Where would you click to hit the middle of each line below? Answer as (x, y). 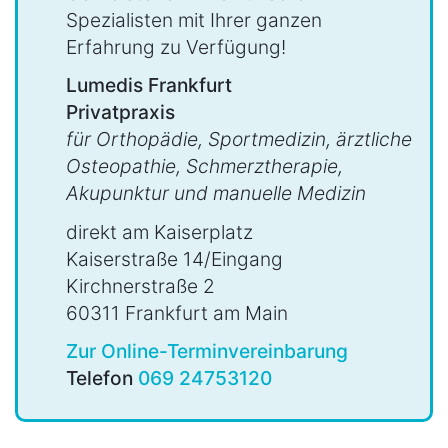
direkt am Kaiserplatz (159, 231)
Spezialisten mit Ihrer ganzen (194, 20)
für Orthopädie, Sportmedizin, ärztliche (239, 139)
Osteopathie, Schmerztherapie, (204, 166)
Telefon (102, 377)
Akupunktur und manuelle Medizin (216, 193)
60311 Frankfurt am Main (177, 312)
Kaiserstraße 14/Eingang (174, 258)
